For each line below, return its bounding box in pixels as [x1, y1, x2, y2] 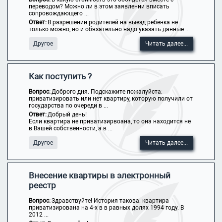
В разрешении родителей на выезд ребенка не [47, 19, 178, 26]
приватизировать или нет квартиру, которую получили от [28, 95, 193, 102]
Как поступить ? [28, 71, 92, 81]
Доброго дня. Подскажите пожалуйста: [51, 88, 163, 95]
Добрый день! [47, 111, 87, 118]
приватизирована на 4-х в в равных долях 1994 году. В [28, 204, 184, 211]
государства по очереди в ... [28, 102, 108, 109]
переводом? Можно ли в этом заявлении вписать [28, 3, 169, 10]
